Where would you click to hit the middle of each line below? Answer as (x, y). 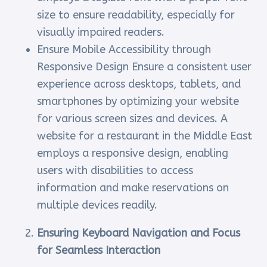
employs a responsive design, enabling (133, 153)
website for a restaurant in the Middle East (145, 136)
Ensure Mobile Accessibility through (124, 50)
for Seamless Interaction (99, 251)
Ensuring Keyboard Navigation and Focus (139, 233)
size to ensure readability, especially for (136, 15)
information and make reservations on (133, 188)
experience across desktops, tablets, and (139, 84)
